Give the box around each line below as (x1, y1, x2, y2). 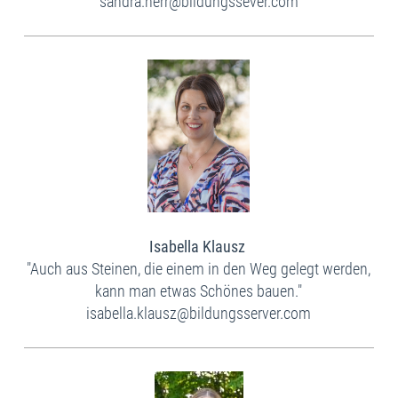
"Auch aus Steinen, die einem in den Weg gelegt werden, (27, 259, 371, 279)
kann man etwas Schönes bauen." (95, 282, 303, 301)
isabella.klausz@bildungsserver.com (86, 304, 312, 323)
